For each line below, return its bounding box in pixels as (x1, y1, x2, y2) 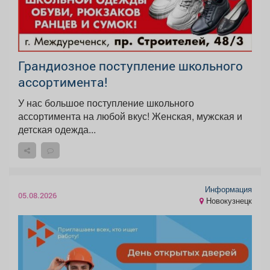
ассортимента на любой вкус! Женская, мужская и (18, 109, 152, 124)
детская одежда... (18, 122, 96, 137)
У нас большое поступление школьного (18, 96, 194, 110)
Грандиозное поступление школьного (18, 57, 243, 75)
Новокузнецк (204, 195, 252, 207)
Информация (205, 184, 252, 195)
